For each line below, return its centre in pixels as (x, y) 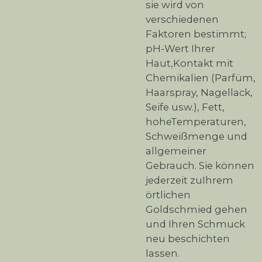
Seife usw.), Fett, (185, 107)
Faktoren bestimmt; (196, 34)
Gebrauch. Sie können (200, 166)
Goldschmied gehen (196, 210)
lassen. (163, 254)
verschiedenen (182, 20)
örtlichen (168, 195)
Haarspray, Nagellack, (199, 93)
